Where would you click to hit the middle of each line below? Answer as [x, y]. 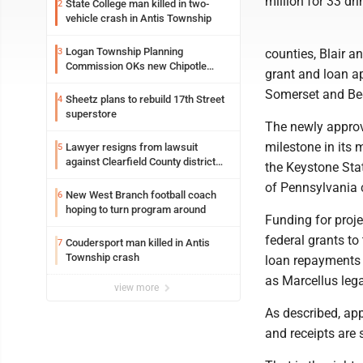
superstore [91, 114]
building [83, 81]
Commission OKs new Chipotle [136, 66]
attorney [85, 176]
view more [138, 288]
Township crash [102, 257]
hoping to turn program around [136, 209]
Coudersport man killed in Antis [138, 243]
